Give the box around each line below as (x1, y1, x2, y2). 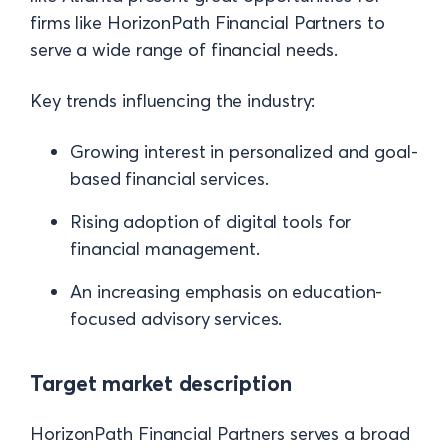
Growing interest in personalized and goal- (70, 139, 418, 163)
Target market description (30, 369, 292, 397)
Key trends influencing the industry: (30, 88, 316, 112)
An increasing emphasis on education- (70, 279, 383, 303)
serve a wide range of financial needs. (30, 37, 339, 61)
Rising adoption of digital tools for (70, 209, 352, 233)
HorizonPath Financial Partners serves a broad (30, 421, 410, 445)
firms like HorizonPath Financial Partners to (30, 10, 385, 34)
